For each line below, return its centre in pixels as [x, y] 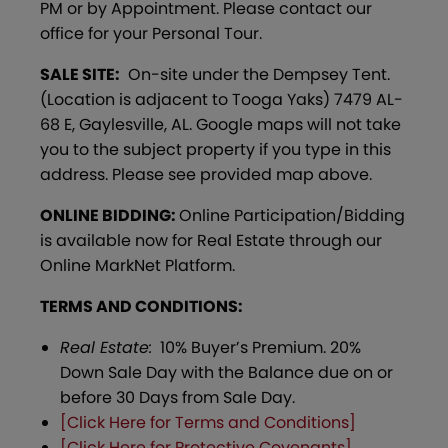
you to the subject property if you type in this [215, 149]
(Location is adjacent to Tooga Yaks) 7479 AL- [221, 99]
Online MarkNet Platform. [137, 265]
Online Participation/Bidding [292, 215]
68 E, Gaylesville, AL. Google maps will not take [220, 124]
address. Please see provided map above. [206, 174]
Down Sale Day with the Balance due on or [226, 372]
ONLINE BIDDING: [109, 215]
